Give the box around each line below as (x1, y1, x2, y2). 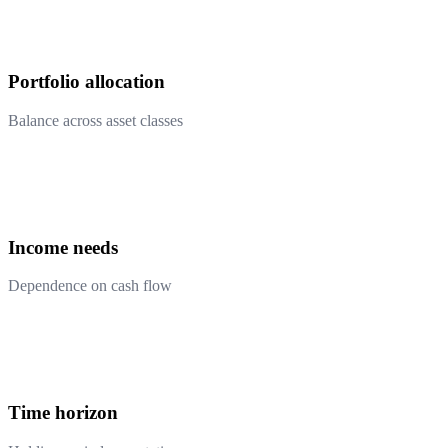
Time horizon (8, 402, 118, 424)
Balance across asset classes (8, 111, 183, 129)
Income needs (8, 236, 118, 258)
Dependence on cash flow (8, 277, 172, 295)
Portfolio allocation (8, 71, 165, 93)
